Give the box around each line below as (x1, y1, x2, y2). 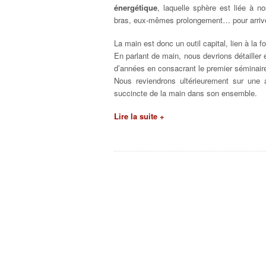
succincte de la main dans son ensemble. (114, 87, 257, 99)
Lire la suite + (114, 110, 164, 122)
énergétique (114, 2, 157, 13)
